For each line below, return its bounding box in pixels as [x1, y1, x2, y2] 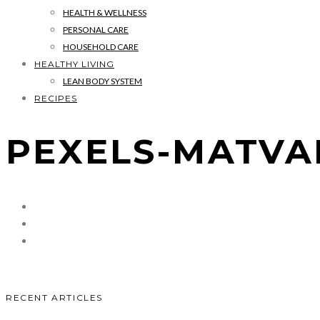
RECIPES [34, 93, 77, 104]
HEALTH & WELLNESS [63, 7, 146, 18]
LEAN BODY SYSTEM [63, 76, 142, 86]
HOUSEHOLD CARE [63, 41, 139, 52]
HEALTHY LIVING [34, 59, 114, 69]
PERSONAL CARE [63, 24, 129, 35]
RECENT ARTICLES [6, 291, 103, 303]
